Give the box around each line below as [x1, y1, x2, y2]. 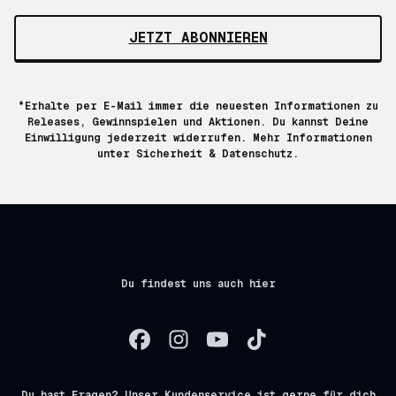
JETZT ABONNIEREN [128, 28, 268, 46]
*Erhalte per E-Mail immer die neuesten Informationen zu [18, 99, 378, 112]
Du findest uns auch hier [120, 278, 276, 290]
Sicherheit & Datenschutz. [136, 147, 299, 160]
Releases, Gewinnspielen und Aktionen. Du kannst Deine [27, 115, 369, 128]
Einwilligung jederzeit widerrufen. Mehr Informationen [24, 131, 372, 144]
